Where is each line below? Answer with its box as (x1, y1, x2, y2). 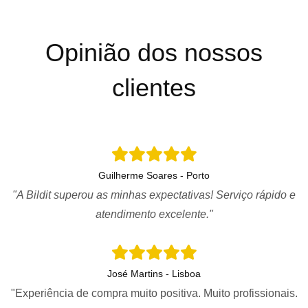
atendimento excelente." (95, 208, 213, 220)
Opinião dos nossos (45, 38, 263, 67)
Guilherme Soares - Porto (98, 169, 210, 181)
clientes (112, 73, 196, 102)
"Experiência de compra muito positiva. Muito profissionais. (10, 287, 298, 299)
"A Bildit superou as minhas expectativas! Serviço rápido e (12, 188, 296, 201)
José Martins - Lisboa (107, 267, 201, 279)
